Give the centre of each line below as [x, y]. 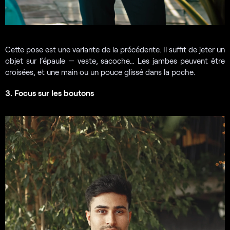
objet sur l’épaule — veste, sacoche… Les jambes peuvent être [115, 61]
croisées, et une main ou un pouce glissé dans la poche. [100, 72]
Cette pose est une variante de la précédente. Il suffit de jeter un [115, 50]
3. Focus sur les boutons [50, 93]
